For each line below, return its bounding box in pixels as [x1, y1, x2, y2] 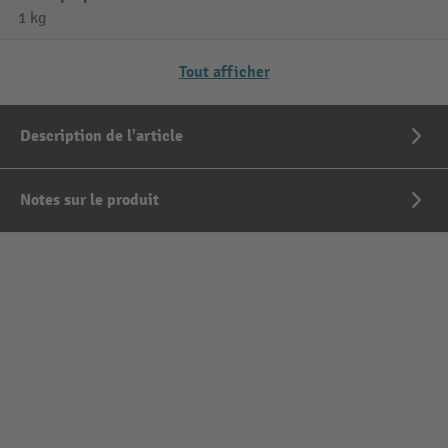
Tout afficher [178, 62, 270, 83]
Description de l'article [20, 126, 183, 147]
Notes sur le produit [20, 190, 159, 211]
